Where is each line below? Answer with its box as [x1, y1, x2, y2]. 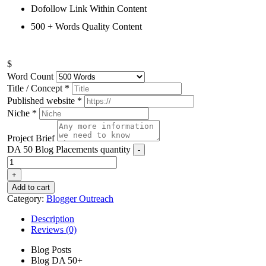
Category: [7, 193, 47, 204]
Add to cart [12, 182, 50, 192]
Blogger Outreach [46, 193, 114, 204]
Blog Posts [31, 244, 72, 255]
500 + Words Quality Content [31, 21, 142, 31]
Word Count [7, 71, 54, 81]
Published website [7, 95, 75, 106]
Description [31, 213, 75, 224]
